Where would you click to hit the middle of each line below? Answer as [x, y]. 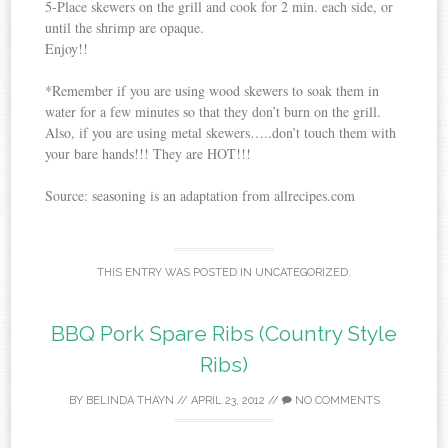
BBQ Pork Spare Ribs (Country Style [224, 334]
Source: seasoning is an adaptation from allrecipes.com [200, 196]
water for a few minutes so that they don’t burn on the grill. [213, 112]
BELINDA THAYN [129, 401]
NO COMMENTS [335, 401]
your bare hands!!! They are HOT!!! [148, 154]
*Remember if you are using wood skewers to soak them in [212, 91]
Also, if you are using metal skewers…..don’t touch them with [221, 133]
